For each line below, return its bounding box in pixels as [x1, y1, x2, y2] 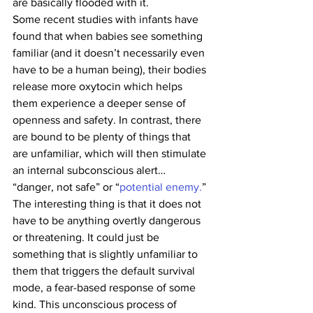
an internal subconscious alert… [13, 164, 168, 176]
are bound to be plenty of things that [13, 131, 194, 143]
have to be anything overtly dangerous [13, 214, 203, 226]
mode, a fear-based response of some [13, 282, 198, 293]
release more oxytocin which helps [13, 80, 185, 92]
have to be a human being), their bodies [13, 64, 209, 75]
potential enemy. [119, 181, 202, 193]
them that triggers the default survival [13, 265, 198, 277]
